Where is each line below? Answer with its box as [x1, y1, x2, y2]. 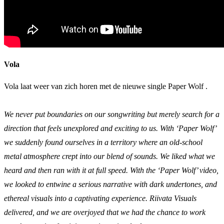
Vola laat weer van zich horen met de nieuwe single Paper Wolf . [4, 81, 207, 90]
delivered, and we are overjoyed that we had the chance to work [4, 207, 205, 216]
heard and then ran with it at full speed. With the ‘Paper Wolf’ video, [4, 165, 218, 174]
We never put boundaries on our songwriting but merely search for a [4, 109, 219, 118]
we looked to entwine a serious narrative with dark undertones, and [4, 179, 217, 188]
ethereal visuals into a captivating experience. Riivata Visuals [4, 193, 196, 202]
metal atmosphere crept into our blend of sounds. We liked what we [4, 151, 215, 160]
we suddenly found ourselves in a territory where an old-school [4, 137, 202, 146]
